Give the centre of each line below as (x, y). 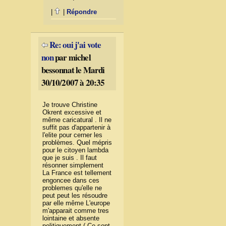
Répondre (82, 12)
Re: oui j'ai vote (75, 45)
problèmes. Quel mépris (77, 143)
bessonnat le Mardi (73, 70)
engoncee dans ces (71, 180)
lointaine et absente (71, 218)
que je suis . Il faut (69, 158)
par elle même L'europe (76, 203)
